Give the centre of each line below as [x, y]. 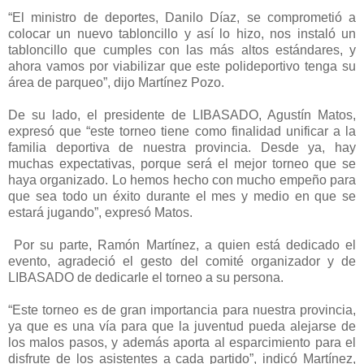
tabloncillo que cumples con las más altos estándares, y [182, 50]
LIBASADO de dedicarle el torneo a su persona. [146, 277]
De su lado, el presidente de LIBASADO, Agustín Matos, [182, 115]
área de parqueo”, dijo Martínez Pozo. [116, 82]
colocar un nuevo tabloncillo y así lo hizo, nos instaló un [182, 33]
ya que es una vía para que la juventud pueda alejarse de [182, 326]
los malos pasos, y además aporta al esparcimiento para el [182, 342]
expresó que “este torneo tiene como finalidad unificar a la [182, 131]
